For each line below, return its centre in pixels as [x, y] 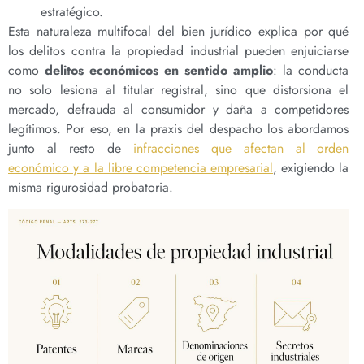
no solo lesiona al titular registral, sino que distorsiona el [179, 89]
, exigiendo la [311, 167]
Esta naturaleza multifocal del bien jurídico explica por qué [179, 31]
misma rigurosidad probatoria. [91, 187]
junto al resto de [71, 148]
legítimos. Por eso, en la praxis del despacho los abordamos [179, 128]
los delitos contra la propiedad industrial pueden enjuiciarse [179, 50]
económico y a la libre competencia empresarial [141, 167]
